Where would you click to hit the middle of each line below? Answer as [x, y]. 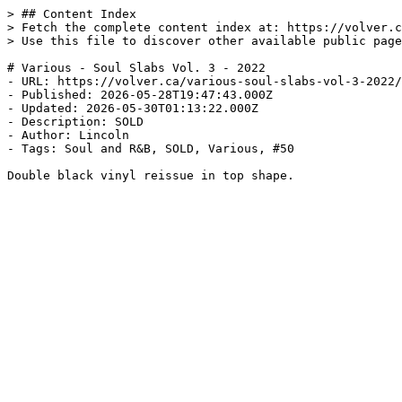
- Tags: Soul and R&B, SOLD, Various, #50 [151, 149]
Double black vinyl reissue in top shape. [151, 175]
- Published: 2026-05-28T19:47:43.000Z [140, 95]
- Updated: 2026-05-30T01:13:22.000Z [133, 108]
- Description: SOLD [75, 122]
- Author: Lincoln [68, 135]
